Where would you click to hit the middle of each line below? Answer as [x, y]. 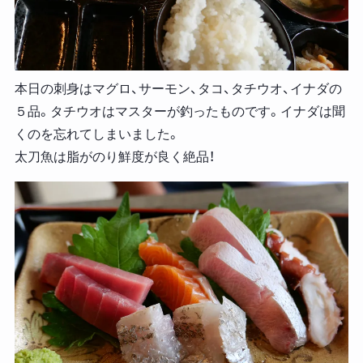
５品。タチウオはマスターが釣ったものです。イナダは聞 [179, 112]
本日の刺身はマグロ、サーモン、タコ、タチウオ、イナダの [178, 89]
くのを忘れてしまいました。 [97, 135]
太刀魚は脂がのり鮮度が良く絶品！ [114, 157]
